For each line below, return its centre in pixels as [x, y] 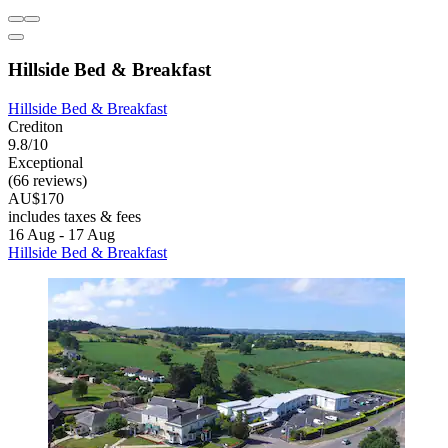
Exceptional [45, 163]
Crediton [35, 127]
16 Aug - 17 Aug [61, 235]
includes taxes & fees [74, 217]
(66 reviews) [47, 181]
